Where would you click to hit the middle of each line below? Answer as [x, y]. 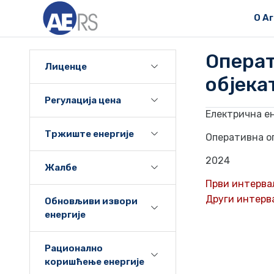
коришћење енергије [94, 262]
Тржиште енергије [89, 134]
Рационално [74, 248]
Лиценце [66, 67]
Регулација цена [83, 100]
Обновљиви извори [91, 201]
